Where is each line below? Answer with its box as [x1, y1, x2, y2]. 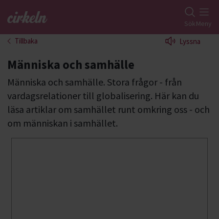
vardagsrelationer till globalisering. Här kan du [7, 89, 199, 102]
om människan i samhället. [7, 117, 118, 129]
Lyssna [179, 37, 200, 46]
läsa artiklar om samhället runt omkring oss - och [7, 103, 210, 115]
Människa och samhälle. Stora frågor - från [7, 76, 182, 88]
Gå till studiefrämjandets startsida [7, 18, 123, 28]
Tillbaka [15, 36, 38, 45]
